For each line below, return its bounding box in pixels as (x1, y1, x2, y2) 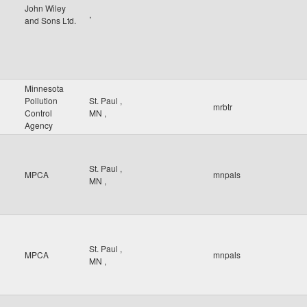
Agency (25, 119, 53, 131)
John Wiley (25, 2, 66, 14)
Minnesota (25, 82, 64, 94)
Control (25, 107, 52, 119)
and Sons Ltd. (25, 14, 76, 26)
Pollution (25, 95, 58, 106)
